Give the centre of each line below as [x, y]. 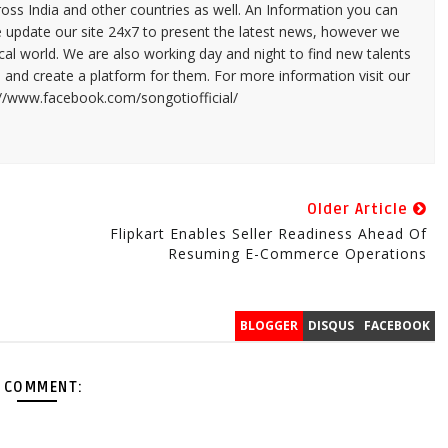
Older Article [359, 208]
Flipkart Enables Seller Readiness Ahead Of [268, 233]
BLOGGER [268, 325]
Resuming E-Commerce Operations [297, 253]
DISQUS [330, 325]
